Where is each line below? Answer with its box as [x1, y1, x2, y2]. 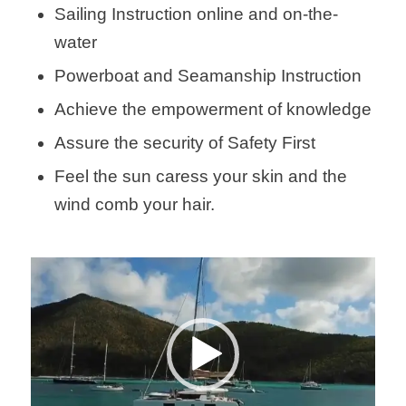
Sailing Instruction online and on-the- [53, 5, 338, 24]
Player [29, 281, 68, 297]
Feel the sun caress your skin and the [53, 167, 347, 187]
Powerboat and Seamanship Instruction [53, 66, 362, 86]
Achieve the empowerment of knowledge [53, 100, 372, 120]
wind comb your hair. [53, 195, 215, 215]
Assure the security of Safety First [53, 133, 315, 153]
